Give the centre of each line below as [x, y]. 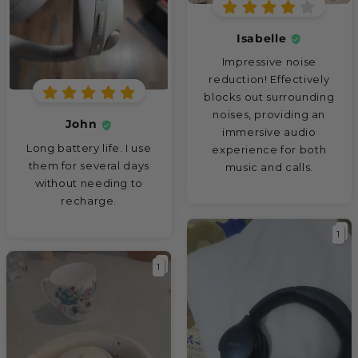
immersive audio [269, 132]
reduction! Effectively [269, 80]
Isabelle [263, 39]
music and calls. [269, 167]
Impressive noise [269, 62]
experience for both [269, 150]
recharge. [89, 200]
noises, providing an [269, 115]
